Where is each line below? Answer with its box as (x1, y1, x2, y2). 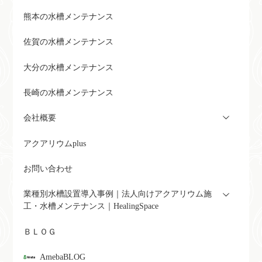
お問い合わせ (23, 164, 73, 174)
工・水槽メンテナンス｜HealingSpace (23, 202, 158, 211)
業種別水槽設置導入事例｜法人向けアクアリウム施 (23, 189, 212, 199)
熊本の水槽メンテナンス (23, 12, 113, 21)
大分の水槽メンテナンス (23, 63, 113, 72)
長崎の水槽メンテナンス (23, 88, 113, 97)
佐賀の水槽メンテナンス (23, 37, 113, 47)
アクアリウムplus (23, 139, 86, 148)
